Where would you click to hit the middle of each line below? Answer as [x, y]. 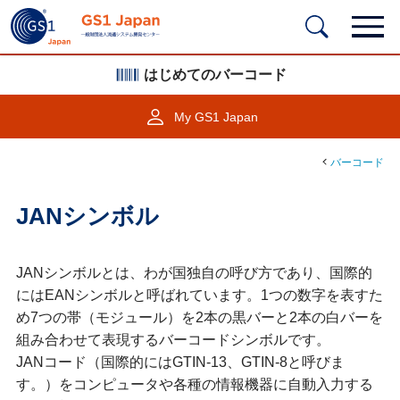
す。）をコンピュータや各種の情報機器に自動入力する [194, 384]
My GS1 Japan [217, 117]
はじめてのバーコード [216, 75]
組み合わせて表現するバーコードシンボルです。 [173, 339]
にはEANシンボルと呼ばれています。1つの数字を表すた [199, 295]
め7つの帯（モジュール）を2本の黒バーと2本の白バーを [199, 317]
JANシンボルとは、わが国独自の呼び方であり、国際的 [194, 272]
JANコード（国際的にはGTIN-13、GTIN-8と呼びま [180, 362]
